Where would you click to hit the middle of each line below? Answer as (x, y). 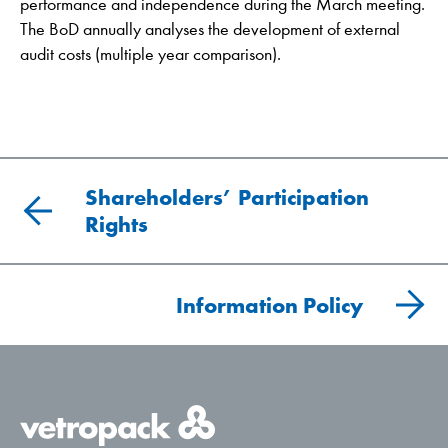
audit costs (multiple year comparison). (150, 54)
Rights (116, 224)
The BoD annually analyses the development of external (210, 29)
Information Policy (269, 305)
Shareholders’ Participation (227, 197)
